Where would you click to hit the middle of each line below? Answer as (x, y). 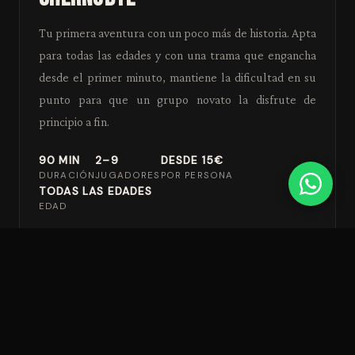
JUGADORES (128, 176)
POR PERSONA (197, 176)
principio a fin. (74, 122)
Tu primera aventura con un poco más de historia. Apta (177, 33)
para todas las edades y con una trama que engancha (177, 55)
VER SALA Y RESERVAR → (114, 244)
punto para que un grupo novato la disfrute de (177, 100)
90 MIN (59, 161)
